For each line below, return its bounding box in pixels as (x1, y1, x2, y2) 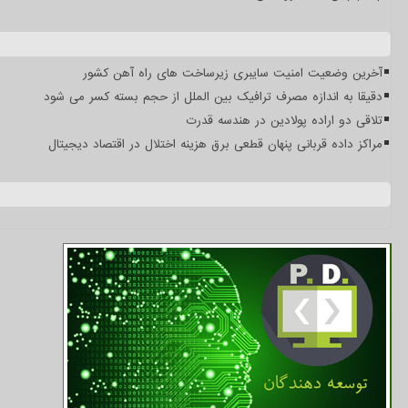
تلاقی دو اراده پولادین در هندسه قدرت (186, 112, 382, 130)
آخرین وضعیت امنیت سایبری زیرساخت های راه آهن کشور (83, 65, 382, 83)
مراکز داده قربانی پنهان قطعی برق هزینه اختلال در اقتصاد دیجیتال (48, 136, 382, 154)
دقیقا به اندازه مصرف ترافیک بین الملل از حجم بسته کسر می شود (44, 88, 382, 107)
